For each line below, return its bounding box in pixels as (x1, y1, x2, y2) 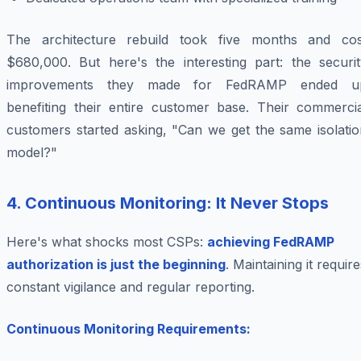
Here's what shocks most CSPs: (6, 234, 207, 251)
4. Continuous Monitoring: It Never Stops (6, 193, 329, 214)
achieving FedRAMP (207, 234, 334, 251)
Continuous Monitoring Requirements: (6, 321, 251, 338)
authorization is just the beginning (6, 256, 226, 273)
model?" (6, 144, 57, 161)
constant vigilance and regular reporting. (6, 279, 255, 296)
